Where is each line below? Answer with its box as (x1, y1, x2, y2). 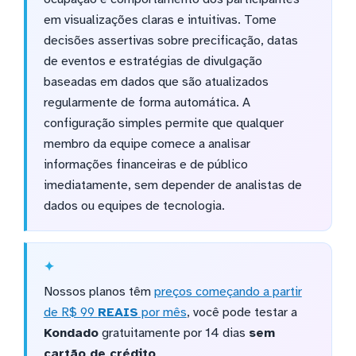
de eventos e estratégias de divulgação (43, 53, 262, 70)
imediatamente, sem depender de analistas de (43, 177, 302, 194)
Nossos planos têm (43, 284, 154, 300)
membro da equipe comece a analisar (43, 136, 250, 153)
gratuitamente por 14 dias (98, 325, 249, 342)
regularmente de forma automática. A (43, 95, 250, 111)
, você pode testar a (186, 304, 297, 321)
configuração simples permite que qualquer (43, 115, 284, 132)
